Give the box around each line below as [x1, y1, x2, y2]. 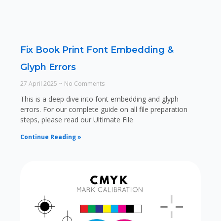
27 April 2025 [20, 79, 59, 88]
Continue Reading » [20, 133, 81, 142]
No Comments [62, 79, 105, 88]
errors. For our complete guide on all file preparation [20, 105, 187, 114]
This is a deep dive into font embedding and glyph [20, 94, 179, 104]
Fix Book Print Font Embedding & [20, 44, 174, 56]
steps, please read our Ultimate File [20, 115, 133, 125]
